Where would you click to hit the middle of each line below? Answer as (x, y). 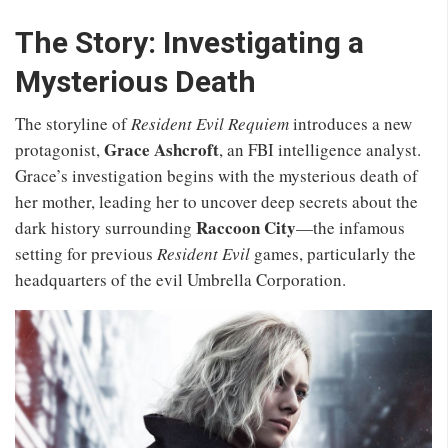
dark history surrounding (105, 227)
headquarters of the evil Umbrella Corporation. (180, 279)
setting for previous (86, 253)
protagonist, (59, 149)
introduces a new (350, 123)
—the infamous (350, 227)
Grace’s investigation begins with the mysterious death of (216, 175)
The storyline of (73, 123)
